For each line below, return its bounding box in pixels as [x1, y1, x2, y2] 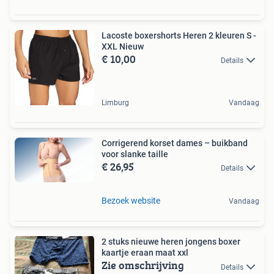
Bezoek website [102, 196, 160, 206]
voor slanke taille [102, 149, 168, 160]
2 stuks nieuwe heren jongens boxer [102, 237, 240, 247]
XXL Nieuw [102, 41, 144, 51]
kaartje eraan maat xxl [102, 248, 188, 258]
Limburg [102, 98, 129, 108]
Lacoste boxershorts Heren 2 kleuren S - [102, 30, 256, 40]
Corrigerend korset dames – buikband [102, 138, 248, 149]
